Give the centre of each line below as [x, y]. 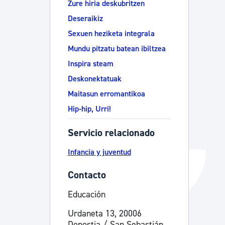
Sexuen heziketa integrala [111, 34]
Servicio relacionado [111, 133]
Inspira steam [90, 64]
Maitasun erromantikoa [106, 94]
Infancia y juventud [99, 152]
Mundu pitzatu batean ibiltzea [117, 49]
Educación [86, 194]
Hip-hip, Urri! [89, 109]
